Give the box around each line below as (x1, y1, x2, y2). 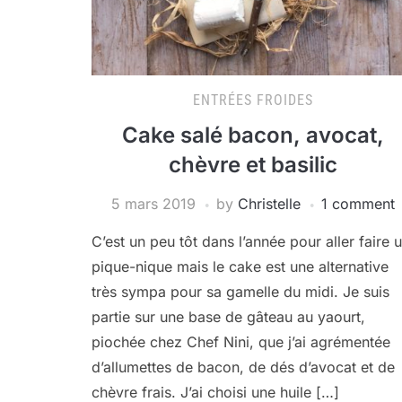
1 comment (321, 195, 395, 213)
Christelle (238, 195, 301, 213)
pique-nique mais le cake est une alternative (92, 258, 389, 275)
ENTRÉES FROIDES (193, 92, 313, 109)
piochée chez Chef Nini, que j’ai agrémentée (92, 333, 390, 351)
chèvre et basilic (169, 152, 337, 178)
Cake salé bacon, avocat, (122, 122, 384, 148)
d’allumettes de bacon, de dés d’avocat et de (92, 358, 395, 376)
